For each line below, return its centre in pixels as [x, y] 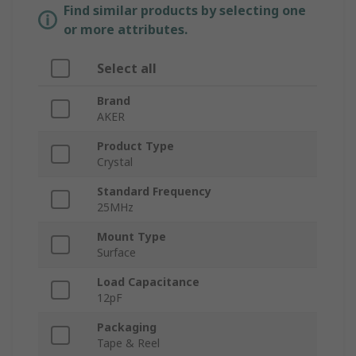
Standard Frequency [154, 192]
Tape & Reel [128, 343]
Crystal [115, 162]
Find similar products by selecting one [185, 11]
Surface [116, 253]
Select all [127, 69]
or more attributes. [126, 30]
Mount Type [132, 237]
